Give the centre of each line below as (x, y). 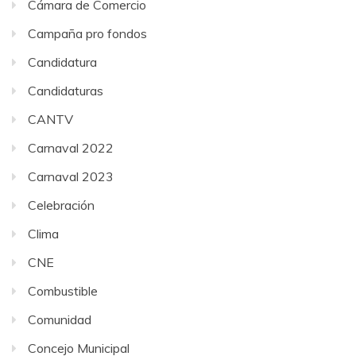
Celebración (61, 205)
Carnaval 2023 (71, 177)
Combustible (63, 291)
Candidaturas (66, 91)
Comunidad (60, 320)
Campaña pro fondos (87, 34)
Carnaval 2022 (71, 148)
